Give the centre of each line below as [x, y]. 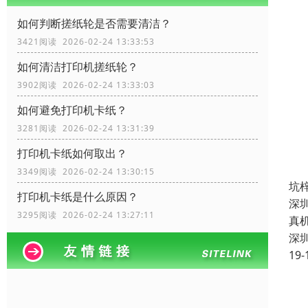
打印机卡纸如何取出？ [72, 154]
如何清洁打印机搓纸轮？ [78, 67]
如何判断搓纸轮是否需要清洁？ [94, 24]
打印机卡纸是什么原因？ [78, 197]
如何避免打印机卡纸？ [72, 110]
